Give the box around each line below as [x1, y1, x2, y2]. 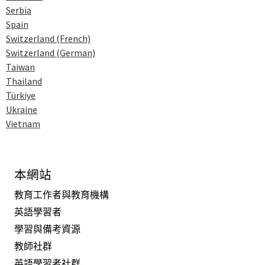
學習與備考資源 [14, 223, 80, 235]
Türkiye [6, 89, 35, 101]
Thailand [6, 75, 42, 87]
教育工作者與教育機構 [14, 189, 109, 201]
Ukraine [6, 103, 37, 115]
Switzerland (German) [6, 46, 95, 59]
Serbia [6, 4, 31, 16]
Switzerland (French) [6, 32, 91, 44]
